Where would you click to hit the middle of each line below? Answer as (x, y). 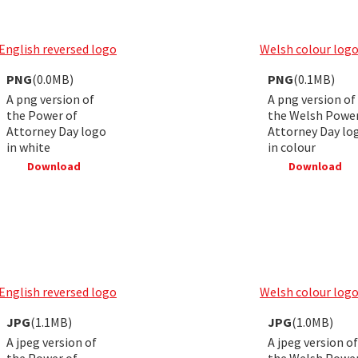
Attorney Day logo (56, 131)
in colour (292, 147)
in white (28, 147)
